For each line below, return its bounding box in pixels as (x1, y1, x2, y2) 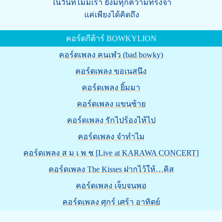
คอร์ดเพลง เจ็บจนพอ (75, 181, 147, 190)
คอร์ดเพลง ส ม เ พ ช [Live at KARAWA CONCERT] (23, 149, 199, 157)
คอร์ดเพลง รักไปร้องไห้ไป (66, 116, 156, 124)
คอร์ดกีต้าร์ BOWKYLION (65, 34, 157, 43)
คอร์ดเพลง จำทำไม (77, 132, 145, 141)
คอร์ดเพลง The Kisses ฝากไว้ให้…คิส (48, 165, 174, 173)
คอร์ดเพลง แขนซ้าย (76, 100, 146, 108)
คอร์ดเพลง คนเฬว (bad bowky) (59, 51, 163, 59)
